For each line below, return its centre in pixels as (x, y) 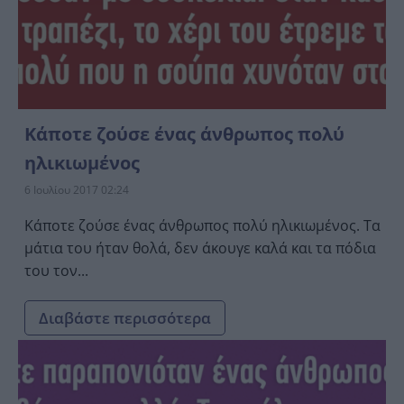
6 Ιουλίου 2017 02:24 (77, 189)
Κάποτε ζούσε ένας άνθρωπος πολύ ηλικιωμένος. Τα (202, 225)
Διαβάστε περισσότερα (125, 317)
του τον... (56, 270)
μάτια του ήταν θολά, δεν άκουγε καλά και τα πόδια (200, 248)
